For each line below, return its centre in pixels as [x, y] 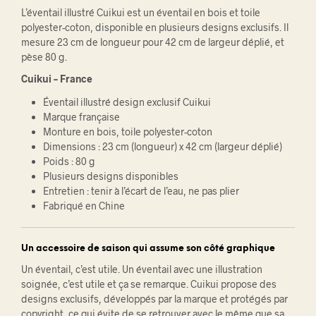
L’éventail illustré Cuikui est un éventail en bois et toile [141, 12]
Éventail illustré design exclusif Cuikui [127, 102]
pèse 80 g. [44, 56]
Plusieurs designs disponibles [110, 176]
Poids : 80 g [69, 161]
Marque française [81, 116]
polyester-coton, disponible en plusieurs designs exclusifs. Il [155, 27]
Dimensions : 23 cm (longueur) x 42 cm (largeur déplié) [162, 146]
